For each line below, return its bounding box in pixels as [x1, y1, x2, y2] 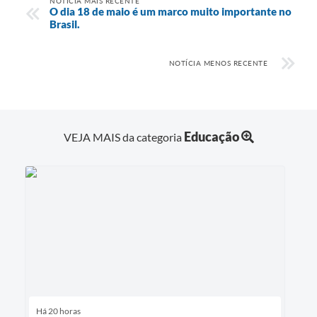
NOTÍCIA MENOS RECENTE [168, 58, 267, 67]
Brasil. [50, 17, 80, 30]
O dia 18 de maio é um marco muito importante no [50, 4, 292, 18]
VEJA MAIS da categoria [63, 129, 184, 144]
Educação [183, 128, 239, 144]
